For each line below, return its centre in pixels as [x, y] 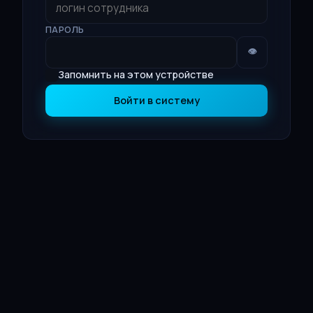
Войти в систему [156, 101]
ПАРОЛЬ [65, 30]
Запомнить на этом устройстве [136, 75]
